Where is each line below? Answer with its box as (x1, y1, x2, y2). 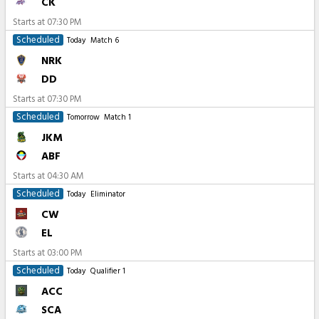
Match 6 (90, 34, 119, 48)
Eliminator (90, 188, 125, 202)
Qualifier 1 (90, 265, 125, 278)
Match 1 (103, 111, 131, 125)
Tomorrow (66, 111, 102, 125)
